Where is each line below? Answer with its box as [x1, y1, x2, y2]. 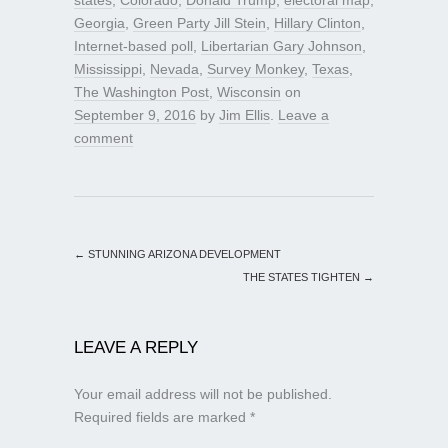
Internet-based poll [74, 37, 193, 54]
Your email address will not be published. [74, 385, 332, 402]
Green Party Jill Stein [133, 14, 266, 31]
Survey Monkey [207, 60, 304, 77]
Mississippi [74, 60, 142, 77]
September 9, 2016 [74, 106, 196, 123]
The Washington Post [74, 83, 209, 100]
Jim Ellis [219, 106, 270, 123]
